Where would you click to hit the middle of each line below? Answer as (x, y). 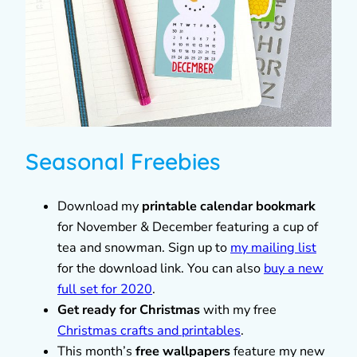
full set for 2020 (105, 289)
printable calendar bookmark (229, 206)
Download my (100, 206)
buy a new (294, 268)
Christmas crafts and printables (149, 330)
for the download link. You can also (161, 268)
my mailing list (273, 247)
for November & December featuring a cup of (188, 227)
